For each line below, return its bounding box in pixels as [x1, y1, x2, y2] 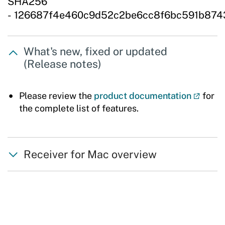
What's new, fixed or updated [23, 45, 167, 58]
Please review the [19, 90, 94, 101]
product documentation [94, 90, 192, 101]
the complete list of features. [19, 103, 139, 114]
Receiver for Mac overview [23, 148, 157, 161]
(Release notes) [23, 57, 101, 71]
